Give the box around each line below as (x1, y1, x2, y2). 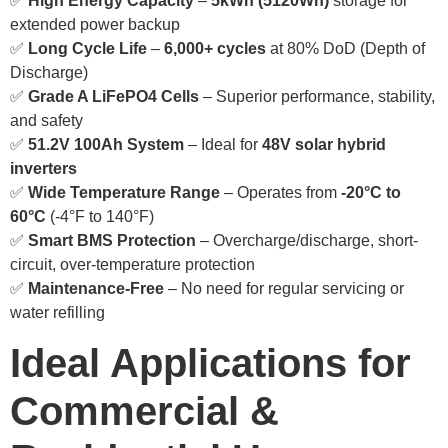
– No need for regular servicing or (164, 279, 404, 297)
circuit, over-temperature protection (10, 255, 255, 273)
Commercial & (10, 388, 279, 433)
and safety (10, 111, 83, 129)
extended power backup (10, 15, 180, 33)
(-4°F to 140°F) (46, 207, 154, 225)
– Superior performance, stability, (199, 87, 435, 105)
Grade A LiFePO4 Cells (28, 87, 199, 105)
